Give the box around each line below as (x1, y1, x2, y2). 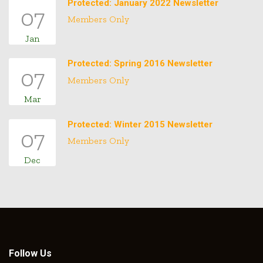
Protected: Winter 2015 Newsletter (68, 119, 213, 130)
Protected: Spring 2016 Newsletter (68, 58, 213, 69)
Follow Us (9, 248, 52, 259)
